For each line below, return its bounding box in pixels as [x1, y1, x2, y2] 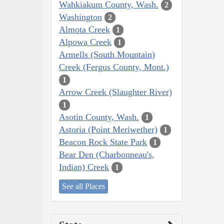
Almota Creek [59, 24, 110, 34]
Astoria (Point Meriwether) [59, 124, 157, 134]
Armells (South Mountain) [59, 49, 155, 59]
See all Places [62, 182, 105, 191]
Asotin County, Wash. [59, 111, 139, 122]
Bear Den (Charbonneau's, [59, 149, 154, 159]
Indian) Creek [59, 161, 109, 172]
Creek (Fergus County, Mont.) [59, 61, 169, 72]
